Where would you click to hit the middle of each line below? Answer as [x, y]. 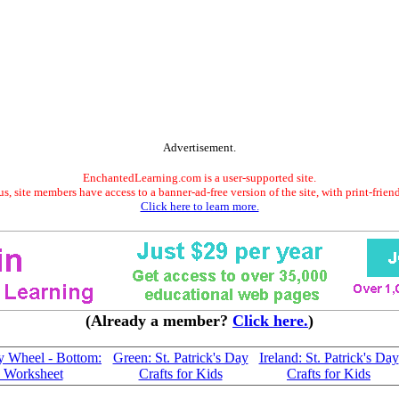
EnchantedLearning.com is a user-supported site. [199, 178]
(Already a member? [159, 321]
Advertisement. [199, 147]
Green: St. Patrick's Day [180, 358]
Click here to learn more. [199, 206]
